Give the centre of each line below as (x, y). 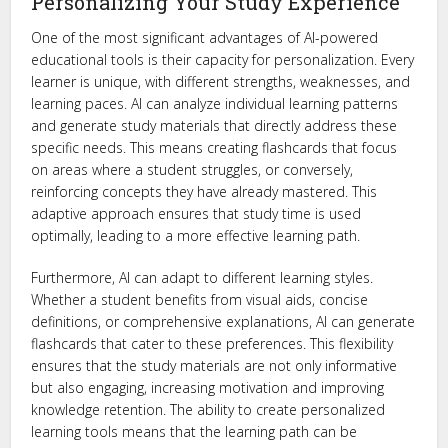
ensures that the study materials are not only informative (214, 365)
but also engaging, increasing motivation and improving (208, 387)
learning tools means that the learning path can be (194, 431)
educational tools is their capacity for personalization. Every (223, 59)
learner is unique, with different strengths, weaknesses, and (221, 81)
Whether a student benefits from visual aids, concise (200, 299)
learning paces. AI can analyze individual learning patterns (215, 103)
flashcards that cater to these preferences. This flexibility (212, 343)
